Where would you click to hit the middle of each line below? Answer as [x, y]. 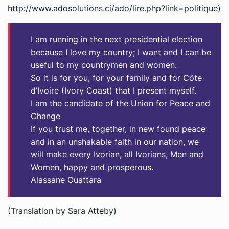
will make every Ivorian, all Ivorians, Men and [117, 154]
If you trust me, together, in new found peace [118, 129]
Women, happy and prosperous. [92, 167]
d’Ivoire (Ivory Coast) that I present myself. [113, 90]
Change [45, 116]
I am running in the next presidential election [117, 39]
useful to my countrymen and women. [104, 65]
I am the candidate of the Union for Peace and [120, 103]
